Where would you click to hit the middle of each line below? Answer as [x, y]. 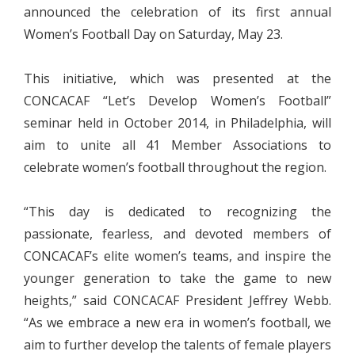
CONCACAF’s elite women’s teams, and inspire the [177, 256]
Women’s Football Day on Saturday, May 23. [153, 34]
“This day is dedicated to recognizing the [177, 212]
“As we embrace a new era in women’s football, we [177, 323]
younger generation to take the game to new [177, 278]
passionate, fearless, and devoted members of [177, 234]
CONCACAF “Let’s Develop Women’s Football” [177, 101]
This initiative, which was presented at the [177, 78]
